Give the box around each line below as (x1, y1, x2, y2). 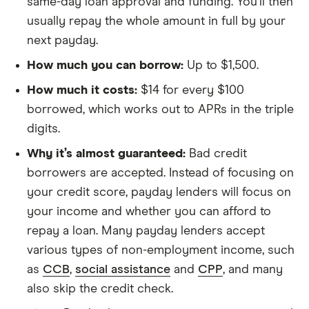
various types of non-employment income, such (27, 244, 295, 257)
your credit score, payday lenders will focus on (27, 186, 291, 199)
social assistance (75, 263, 170, 276)
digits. (27, 123, 60, 135)
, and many (223, 263, 283, 276)
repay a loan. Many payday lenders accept (27, 225, 265, 237)
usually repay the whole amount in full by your (27, 15, 286, 28)
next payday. (27, 34, 98, 47)
